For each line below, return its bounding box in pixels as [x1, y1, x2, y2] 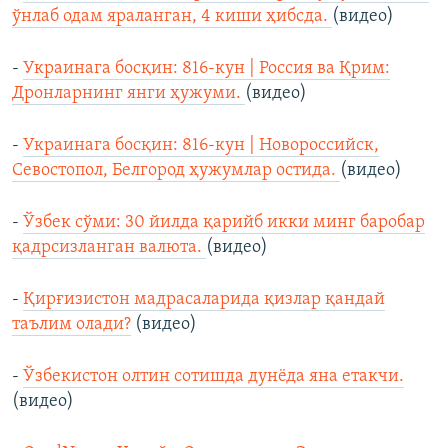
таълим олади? [12, 315, 131, 335]
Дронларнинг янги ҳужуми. [12, 84, 245, 104]
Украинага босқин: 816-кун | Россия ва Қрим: [23, 59, 390, 79]
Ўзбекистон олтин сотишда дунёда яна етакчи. [23, 367, 404, 387]
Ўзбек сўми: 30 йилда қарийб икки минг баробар [23, 213, 425, 233]
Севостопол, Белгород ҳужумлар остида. [12, 161, 340, 181]
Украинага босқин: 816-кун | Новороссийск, [23, 136, 379, 156]
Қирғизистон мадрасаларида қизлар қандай [23, 290, 385, 310]
